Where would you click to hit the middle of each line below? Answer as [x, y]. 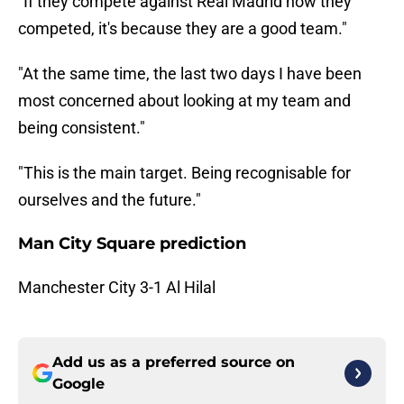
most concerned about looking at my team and [184, 101]
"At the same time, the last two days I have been [190, 74]
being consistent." [82, 128]
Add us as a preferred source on [174, 363]
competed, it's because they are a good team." [183, 29]
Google [78, 384]
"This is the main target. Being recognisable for [184, 173]
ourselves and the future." [110, 200]
